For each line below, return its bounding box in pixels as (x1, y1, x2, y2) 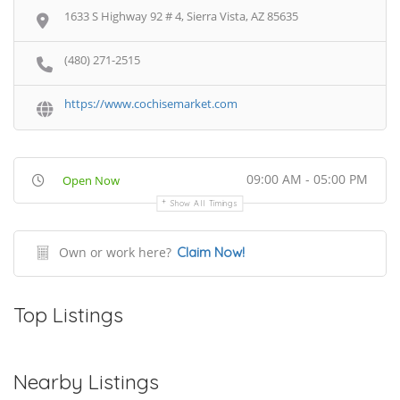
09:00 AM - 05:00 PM (246, 170, 368, 187)
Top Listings (13, 301, 123, 328)
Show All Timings (171, 197, 238, 208)
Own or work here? (59, 243, 171, 261)
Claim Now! (177, 243, 245, 261)
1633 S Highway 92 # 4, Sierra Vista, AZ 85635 (64, 7, 298, 24)
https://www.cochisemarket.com (64, 96, 237, 112)
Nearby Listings (13, 368, 159, 395)
